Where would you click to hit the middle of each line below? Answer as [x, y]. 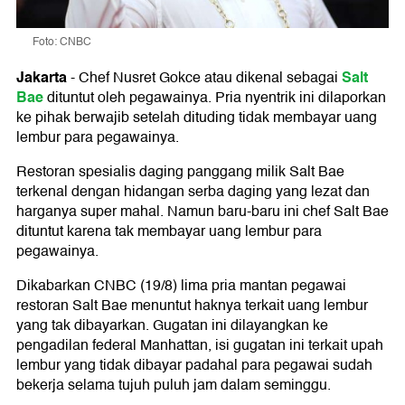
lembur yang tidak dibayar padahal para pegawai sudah [194, 365]
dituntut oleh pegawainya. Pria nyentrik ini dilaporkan [215, 97]
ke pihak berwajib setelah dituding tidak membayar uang [197, 117]
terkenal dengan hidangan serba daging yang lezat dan [193, 191]
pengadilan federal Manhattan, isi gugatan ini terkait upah [200, 345]
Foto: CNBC [62, 42]
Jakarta [42, 77]
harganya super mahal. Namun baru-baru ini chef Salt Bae [202, 211]
